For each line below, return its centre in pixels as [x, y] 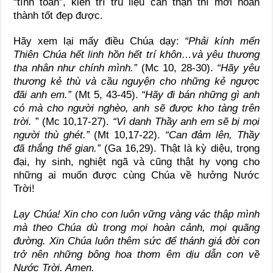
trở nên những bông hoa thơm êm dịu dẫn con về [136, 254]
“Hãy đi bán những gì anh [200, 94]
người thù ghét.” [54, 135]
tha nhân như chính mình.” [77, 68]
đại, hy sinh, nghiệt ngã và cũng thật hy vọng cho [136, 161]
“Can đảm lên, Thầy [210, 135]
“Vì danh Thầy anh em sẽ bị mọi [184, 121]
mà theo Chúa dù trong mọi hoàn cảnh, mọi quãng [136, 227]
